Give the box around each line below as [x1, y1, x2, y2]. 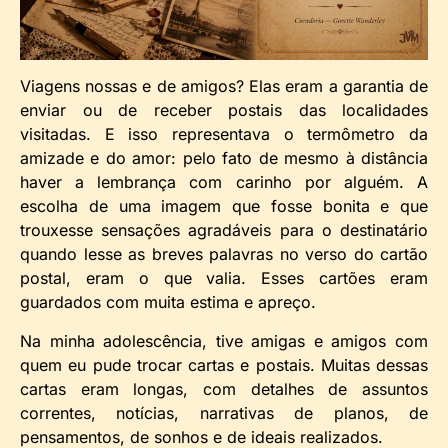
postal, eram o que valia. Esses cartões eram [20, 268, 428, 289]
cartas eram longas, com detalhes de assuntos [20, 378, 428, 399]
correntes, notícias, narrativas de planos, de [20, 402, 428, 423]
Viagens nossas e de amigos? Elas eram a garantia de [20, 76, 428, 97]
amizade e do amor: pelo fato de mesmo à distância [20, 148, 428, 169]
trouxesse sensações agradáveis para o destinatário [20, 220, 428, 241]
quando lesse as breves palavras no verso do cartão [20, 244, 428, 265]
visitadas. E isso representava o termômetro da [20, 124, 428, 145]
